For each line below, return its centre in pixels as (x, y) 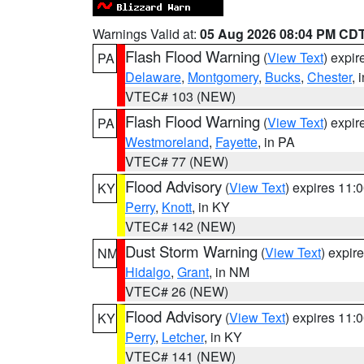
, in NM (229, 272)
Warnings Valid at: (146, 34)
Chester (329, 77)
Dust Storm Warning (191, 251)
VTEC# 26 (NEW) (177, 291)
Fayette (236, 142)
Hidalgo (148, 272)
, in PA (276, 142)
